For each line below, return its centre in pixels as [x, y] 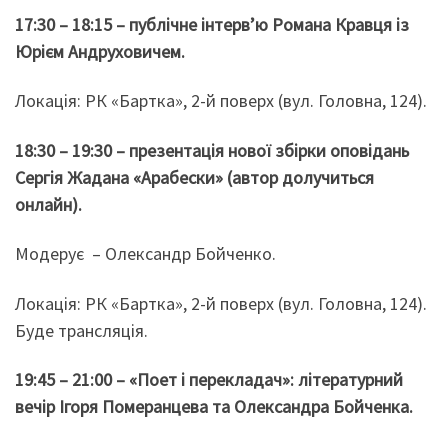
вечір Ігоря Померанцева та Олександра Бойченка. [214, 407]
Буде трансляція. [81, 330]
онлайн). [48, 204]
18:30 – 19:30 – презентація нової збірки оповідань [212, 150]
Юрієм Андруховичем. [100, 51]
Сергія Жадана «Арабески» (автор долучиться [194, 177]
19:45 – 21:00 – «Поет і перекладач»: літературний [209, 380]
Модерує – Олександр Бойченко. [145, 254]
